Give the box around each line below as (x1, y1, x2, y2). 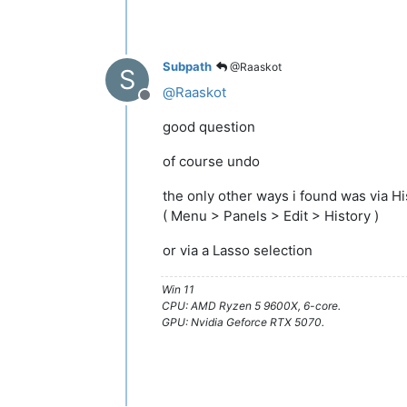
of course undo (163, 152, 260, 170)
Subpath (163, 59, 212, 74)
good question (163, 117, 255, 135)
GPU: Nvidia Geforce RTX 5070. (162, 314, 324, 329)
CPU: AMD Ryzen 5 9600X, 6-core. (162, 298, 341, 313)
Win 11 (162, 282, 194, 296)
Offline (144, 94, 189, 114)
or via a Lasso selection (163, 241, 313, 259)
